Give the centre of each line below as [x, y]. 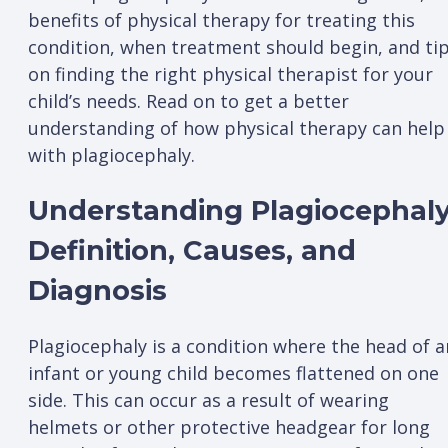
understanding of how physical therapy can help [236, 127]
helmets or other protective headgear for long [229, 427]
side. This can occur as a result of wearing [208, 400]
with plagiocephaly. [111, 154]
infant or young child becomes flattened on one [233, 373]
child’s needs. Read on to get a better [188, 100]
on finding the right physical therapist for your [230, 73]
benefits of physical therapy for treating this [221, 19]
